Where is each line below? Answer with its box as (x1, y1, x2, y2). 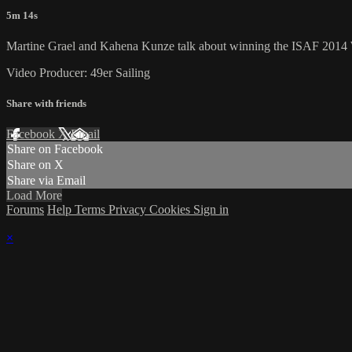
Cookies (149, 203, 193, 217)
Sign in (193, 203, 229, 217)
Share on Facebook (7, 142, 103, 156)
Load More (6, 189, 62, 203)
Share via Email (7, 174, 86, 188)
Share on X (7, 158, 64, 172)
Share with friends (6, 97, 86, 110)
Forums (6, 203, 44, 217)
